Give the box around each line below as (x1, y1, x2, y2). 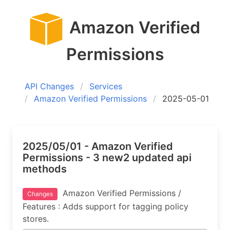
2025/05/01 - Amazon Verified (23, 140, 173, 152)
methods (23, 163, 67, 175)
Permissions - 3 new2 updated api (23, 151, 191, 164)
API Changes (25, 81, 74, 91)
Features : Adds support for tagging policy (23, 201, 188, 212)
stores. (23, 214, 49, 224)
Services (89, 81, 122, 91)
